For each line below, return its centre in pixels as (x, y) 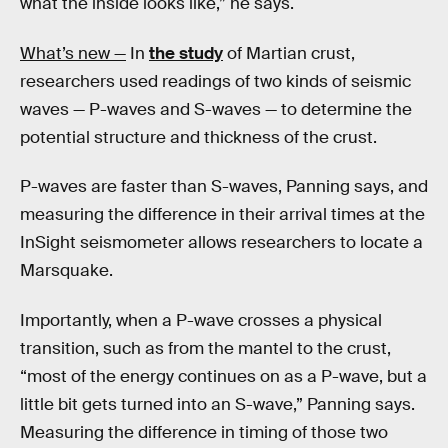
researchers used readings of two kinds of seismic (215, 81)
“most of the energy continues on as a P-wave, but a (223, 376)
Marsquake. (66, 271)
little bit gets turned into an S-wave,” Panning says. (217, 404)
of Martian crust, (289, 53)
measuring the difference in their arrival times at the (222, 215)
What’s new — (73, 53)
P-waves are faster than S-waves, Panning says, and (224, 187)
